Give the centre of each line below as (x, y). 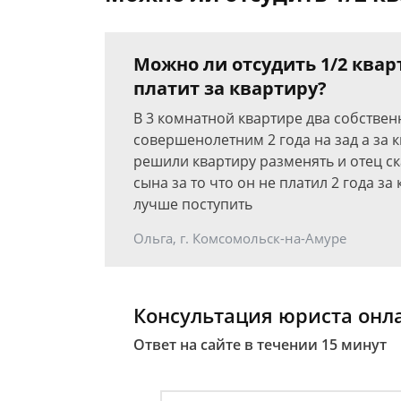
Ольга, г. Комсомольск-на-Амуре (240, 238)
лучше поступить (193, 204)
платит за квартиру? (230, 88)
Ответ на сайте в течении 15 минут (260, 345)
